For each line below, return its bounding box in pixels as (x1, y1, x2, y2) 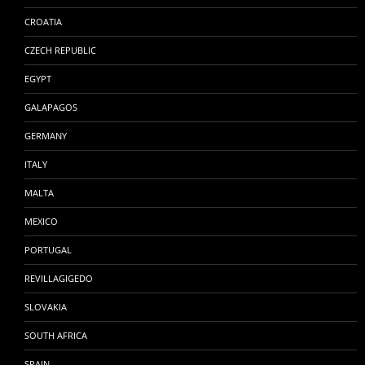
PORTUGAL (24, 243, 72, 256)
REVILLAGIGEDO (24, 271, 93, 284)
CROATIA (24, 15, 62, 28)
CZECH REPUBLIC (24, 43, 96, 56)
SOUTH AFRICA (24, 328, 87, 341)
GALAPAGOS (24, 100, 77, 113)
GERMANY (24, 129, 67, 142)
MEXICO (24, 214, 58, 227)
